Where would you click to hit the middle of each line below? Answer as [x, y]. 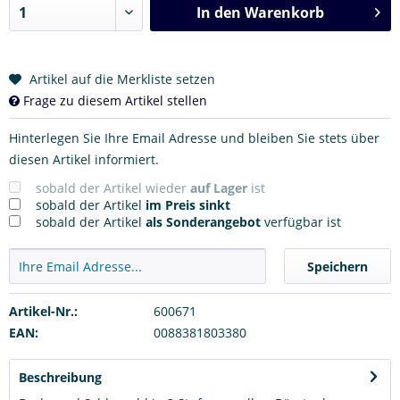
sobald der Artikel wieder [113, 187]
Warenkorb [284, 12]
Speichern [337, 266]
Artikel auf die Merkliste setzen [122, 79]
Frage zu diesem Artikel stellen [113, 100]
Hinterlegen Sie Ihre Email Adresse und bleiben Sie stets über [194, 137]
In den [218, 12]
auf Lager [219, 187]
